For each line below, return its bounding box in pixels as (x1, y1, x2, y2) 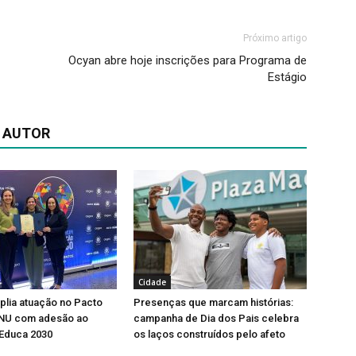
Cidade (138, 277, 166, 288)
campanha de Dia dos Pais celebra (133, 312, 299, 325)
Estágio (268, 70, 307, 85)
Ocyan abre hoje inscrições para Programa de (68, 53, 307, 68)
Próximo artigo (243, 33, 307, 44)
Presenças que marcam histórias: (133, 296, 293, 309)
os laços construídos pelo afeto (133, 328, 285, 341)
